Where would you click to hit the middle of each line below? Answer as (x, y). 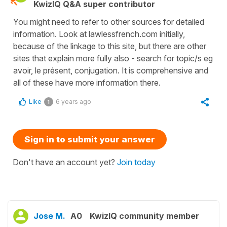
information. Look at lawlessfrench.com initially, (99, 34)
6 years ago (73, 101)
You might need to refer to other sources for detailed (109, 22)
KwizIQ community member (144, 216)
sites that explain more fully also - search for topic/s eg (113, 58)
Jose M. (49, 216)
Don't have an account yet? (65, 162)
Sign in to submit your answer (90, 139)
